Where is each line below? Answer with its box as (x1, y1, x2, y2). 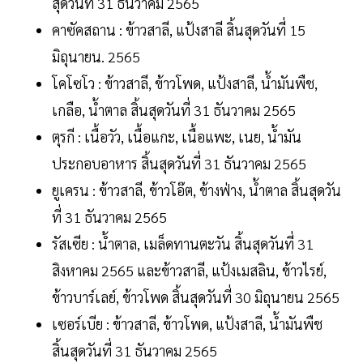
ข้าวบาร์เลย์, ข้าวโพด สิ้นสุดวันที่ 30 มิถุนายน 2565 (52, 288, 340, 307)
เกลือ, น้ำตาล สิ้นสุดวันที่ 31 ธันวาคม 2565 (52, 100, 296, 120)
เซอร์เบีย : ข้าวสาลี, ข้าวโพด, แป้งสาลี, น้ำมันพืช (52, 314, 322, 334)
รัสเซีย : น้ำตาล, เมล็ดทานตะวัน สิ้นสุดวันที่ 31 (52, 234, 314, 254)
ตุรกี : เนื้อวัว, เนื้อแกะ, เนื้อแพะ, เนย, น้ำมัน (52, 127, 301, 147)
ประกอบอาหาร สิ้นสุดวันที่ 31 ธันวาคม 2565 (52, 154, 306, 173)
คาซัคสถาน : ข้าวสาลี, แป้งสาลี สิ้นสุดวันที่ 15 (52, 20, 305, 40)
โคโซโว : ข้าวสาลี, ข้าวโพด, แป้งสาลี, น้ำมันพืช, (52, 74, 318, 93)
